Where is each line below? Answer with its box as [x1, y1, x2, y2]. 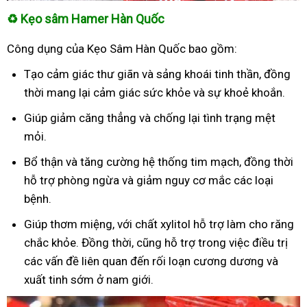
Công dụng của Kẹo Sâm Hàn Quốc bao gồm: [7, 41, 237, 56]
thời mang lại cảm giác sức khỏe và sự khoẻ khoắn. [24, 85, 285, 99]
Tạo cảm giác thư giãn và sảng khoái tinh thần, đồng [24, 66, 291, 81]
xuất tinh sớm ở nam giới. [24, 272, 153, 286]
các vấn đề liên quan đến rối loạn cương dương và [24, 254, 278, 268]
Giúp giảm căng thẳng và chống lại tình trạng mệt [24, 110, 275, 125]
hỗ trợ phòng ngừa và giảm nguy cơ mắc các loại [24, 173, 273, 187]
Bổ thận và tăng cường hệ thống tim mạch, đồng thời [24, 154, 293, 169]
